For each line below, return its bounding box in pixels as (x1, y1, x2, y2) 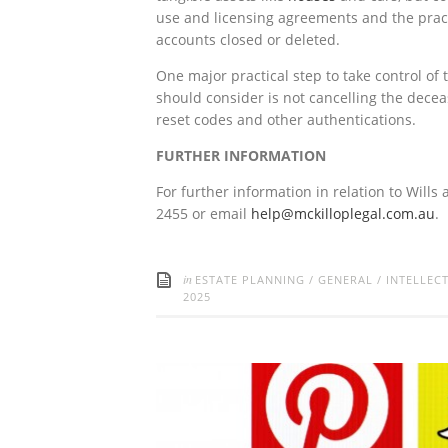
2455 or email (156, 204, 251, 224)
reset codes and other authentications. (156, 110, 416, 130)
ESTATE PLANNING (195, 272, 305, 288)
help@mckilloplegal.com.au (251, 204, 435, 224)
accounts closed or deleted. (156, 30, 340, 50)
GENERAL (318, 272, 373, 288)
